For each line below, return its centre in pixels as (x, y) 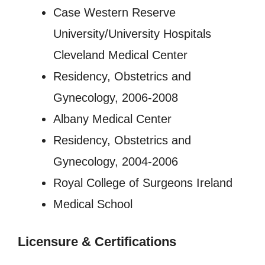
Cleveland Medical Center (120, 55)
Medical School (93, 204)
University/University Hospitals (132, 34)
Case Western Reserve (114, 13)
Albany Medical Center (112, 119)
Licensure (48, 242)
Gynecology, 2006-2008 (116, 98)
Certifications (135, 242)
